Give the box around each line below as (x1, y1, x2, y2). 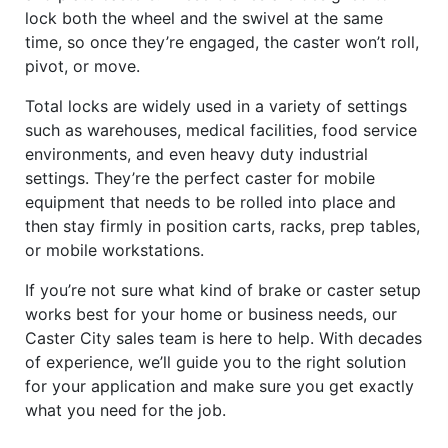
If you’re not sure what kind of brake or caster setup (25, 279, 421, 300)
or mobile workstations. (25, 239, 204, 260)
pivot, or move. (25, 55, 140, 76)
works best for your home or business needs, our (25, 303, 397, 324)
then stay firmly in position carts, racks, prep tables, (25, 215, 420, 236)
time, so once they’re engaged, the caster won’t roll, (25, 31, 419, 52)
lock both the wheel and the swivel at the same (25, 7, 383, 28)
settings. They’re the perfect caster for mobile (25, 167, 375, 188)
